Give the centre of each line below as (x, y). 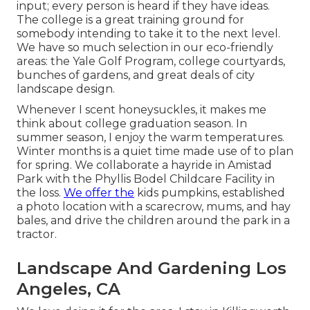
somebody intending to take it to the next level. (148, 33)
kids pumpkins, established (210, 192)
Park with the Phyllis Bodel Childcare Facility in (146, 179)
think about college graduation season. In (132, 123)
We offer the (99, 192)
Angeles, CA (69, 289)
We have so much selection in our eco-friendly (145, 47)
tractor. (37, 234)
